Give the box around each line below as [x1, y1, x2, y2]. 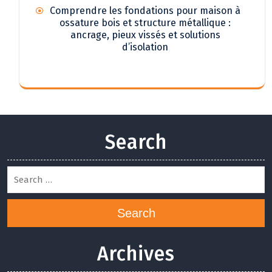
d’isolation [122, 41, 168, 53]
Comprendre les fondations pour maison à [50, 4, 240, 16]
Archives [97, 242, 175, 266]
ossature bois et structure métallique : [59, 16, 231, 29]
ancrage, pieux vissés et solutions [70, 29, 220, 41]
